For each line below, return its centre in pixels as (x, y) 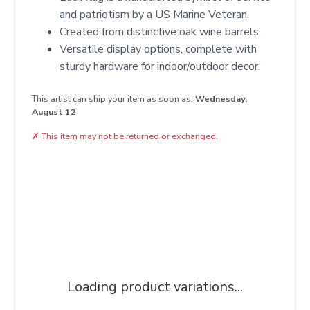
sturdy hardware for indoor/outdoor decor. (160, 66)
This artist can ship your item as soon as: (113, 99)
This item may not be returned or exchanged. (130, 136)
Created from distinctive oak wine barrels (159, 32)
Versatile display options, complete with (158, 49)
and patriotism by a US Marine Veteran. (154, 15)
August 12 (54, 112)
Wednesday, (221, 99)
